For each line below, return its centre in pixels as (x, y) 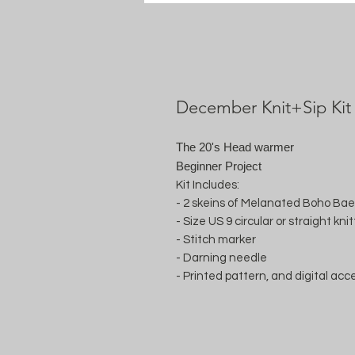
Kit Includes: (208, 185)
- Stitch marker (216, 240)
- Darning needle (221, 258)
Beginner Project (219, 166)
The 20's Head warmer (235, 147)
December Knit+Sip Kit (263, 107)
